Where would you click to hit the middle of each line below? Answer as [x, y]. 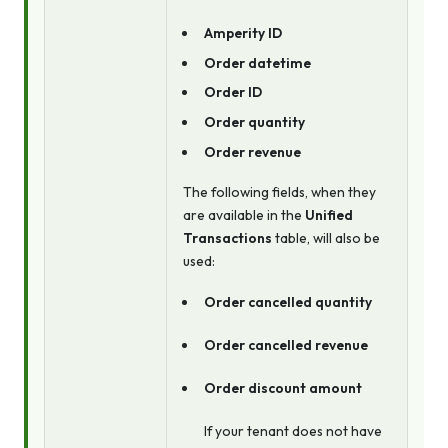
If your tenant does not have [292, 430]
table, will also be [326, 238]
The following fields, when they [279, 192]
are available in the [244, 215]
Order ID [232, 92]
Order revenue [252, 152]
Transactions [227, 238]
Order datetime [257, 62]
